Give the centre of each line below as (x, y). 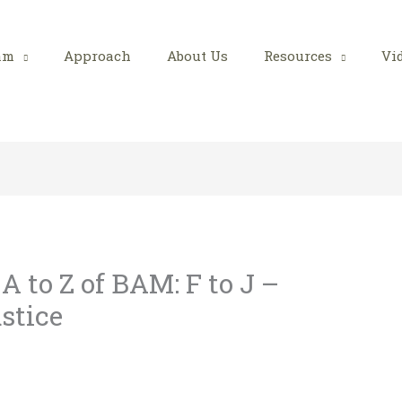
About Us (197, 56)
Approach (97, 56)
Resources (298, 56)
